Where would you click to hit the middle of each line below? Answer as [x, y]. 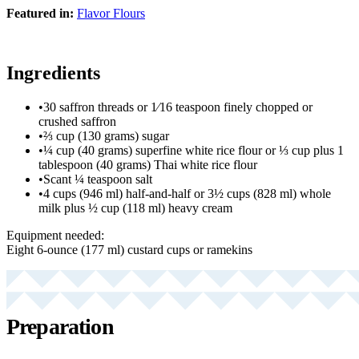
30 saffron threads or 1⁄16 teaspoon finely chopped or [178, 107]
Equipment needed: [55, 235]
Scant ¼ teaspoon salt [98, 179]
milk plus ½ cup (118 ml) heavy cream [135, 208]
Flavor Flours [111, 13]
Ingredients [53, 73]
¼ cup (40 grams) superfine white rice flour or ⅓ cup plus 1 [194, 150]
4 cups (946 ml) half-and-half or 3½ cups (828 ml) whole [187, 193]
